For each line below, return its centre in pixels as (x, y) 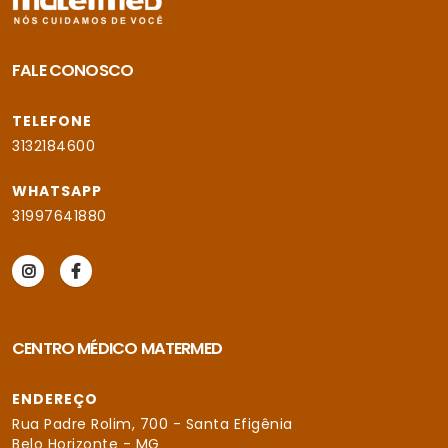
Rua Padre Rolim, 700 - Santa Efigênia (152, 424)
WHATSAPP (57, 191)
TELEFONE (52, 121)
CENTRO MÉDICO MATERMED (117, 348)
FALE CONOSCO (73, 70)
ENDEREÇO (55, 399)
